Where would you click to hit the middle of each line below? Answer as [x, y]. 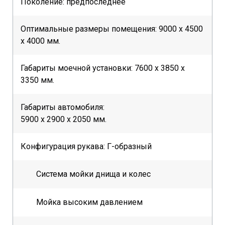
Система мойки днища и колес [93, 174]
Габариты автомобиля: [64, 107]
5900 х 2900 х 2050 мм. [64, 120]
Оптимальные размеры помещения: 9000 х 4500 [112, 29]
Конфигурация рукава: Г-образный [86, 147]
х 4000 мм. [40, 41]
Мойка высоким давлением [89, 202]
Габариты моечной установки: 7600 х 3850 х [103, 68]
